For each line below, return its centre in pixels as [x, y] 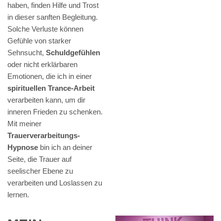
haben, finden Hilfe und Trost [53, 5]
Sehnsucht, [27, 53]
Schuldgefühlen [73, 53]
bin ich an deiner [65, 147]
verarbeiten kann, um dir [46, 100]
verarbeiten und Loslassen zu [55, 183]
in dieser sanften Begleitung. [53, 17]
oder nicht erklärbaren [42, 65]
